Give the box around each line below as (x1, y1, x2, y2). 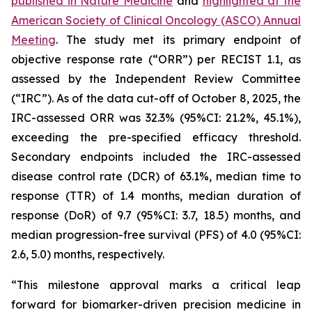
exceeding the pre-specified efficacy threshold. (11, 130, 301, 144)
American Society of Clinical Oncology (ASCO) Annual (11, 13, 301, 27)
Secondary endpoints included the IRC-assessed (11, 150, 301, 164)
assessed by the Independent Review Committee (11, 72, 301, 86)
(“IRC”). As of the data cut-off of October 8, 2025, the (11, 91, 301, 105)
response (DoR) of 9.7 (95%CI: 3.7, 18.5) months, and (11, 208, 301, 222)
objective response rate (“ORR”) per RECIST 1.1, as (11, 52, 301, 66)
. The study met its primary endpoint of (56, 33, 301, 47)
